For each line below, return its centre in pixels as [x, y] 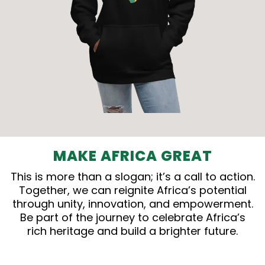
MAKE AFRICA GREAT [132, 156]
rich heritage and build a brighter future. [132, 231]
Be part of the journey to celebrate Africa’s [132, 217]
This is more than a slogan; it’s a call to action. [132, 176]
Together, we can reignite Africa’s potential [132, 190]
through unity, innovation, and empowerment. [132, 203]
